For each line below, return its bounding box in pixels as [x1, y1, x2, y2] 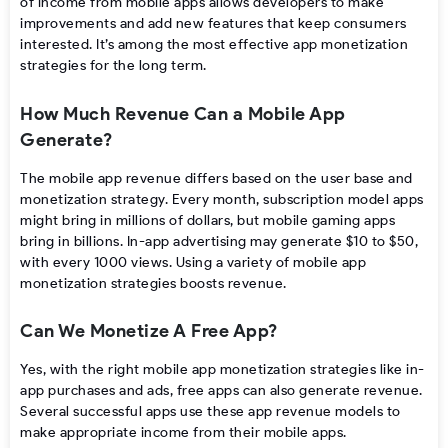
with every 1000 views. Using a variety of [20, 253, 293, 271]
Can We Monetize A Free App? [20, 320, 278, 343]
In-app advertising [126, 232, 247, 250]
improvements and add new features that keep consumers [20, 15, 407, 33]
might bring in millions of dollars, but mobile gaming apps [20, 211, 395, 229]
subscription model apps [263, 190, 424, 208]
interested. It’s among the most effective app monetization [20, 36, 408, 54]
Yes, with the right [20, 361, 143, 379]
